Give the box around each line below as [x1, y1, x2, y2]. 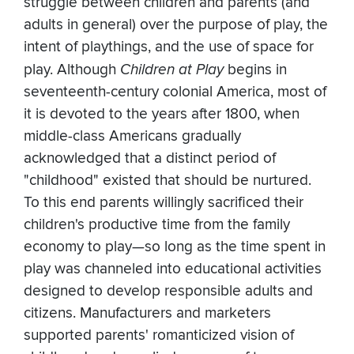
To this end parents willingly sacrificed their [24, 194, 303, 213]
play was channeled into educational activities [24, 260, 322, 279]
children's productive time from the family [24, 216, 290, 235]
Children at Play [120, 61, 224, 79]
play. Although [24, 61, 120, 80]
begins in [224, 61, 287, 80]
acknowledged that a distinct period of [24, 149, 276, 168]
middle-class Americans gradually [24, 127, 241, 146]
